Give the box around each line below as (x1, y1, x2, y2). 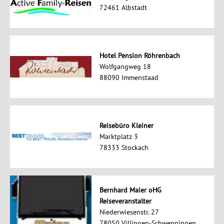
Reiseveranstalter (99, 196, 151, 206)
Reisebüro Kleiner (99, 121, 153, 130)
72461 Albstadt (99, 3, 147, 12)
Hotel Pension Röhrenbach (99, 51, 180, 60)
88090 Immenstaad (99, 73, 158, 82)
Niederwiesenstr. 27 (99, 207, 159, 217)
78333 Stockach (99, 143, 148, 152)
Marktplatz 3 (99, 132, 138, 141)
